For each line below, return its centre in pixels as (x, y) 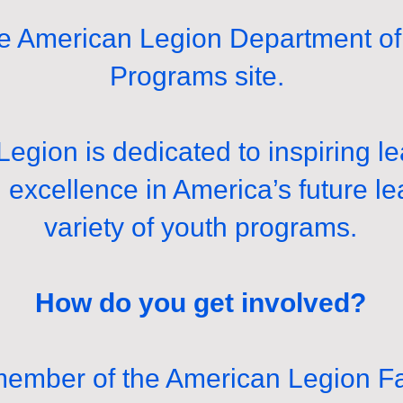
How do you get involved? (201, 303)
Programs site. (201, 76)
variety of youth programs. (201, 227)
